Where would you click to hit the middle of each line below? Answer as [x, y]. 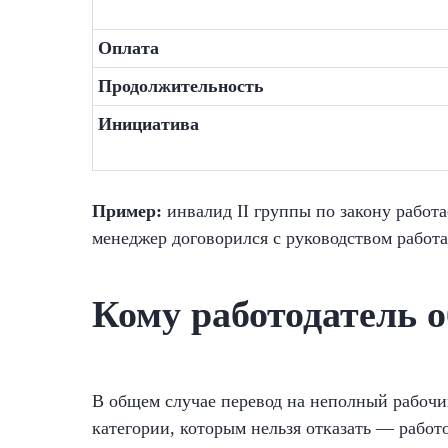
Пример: [129, 211]
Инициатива [148, 124]
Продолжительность [181, 86]
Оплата [128, 48]
